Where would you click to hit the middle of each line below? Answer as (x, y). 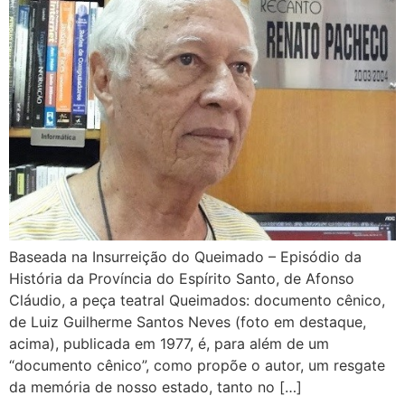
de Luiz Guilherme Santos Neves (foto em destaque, (188, 321)
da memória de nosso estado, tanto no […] (155, 386)
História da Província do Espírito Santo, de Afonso (182, 278)
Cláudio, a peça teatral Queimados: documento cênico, (197, 300)
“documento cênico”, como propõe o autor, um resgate (197, 365)
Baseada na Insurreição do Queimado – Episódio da (185, 256)
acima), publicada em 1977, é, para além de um (169, 343)
